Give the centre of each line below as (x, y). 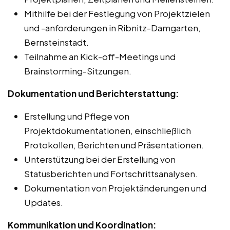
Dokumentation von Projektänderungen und (115, 188)
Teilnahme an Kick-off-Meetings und (100, 56)
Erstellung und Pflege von (77, 116)
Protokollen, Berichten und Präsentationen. (114, 145)
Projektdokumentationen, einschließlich (108, 130)
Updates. (44, 202)
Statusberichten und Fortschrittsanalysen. (111, 173)
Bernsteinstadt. (56, 42)
